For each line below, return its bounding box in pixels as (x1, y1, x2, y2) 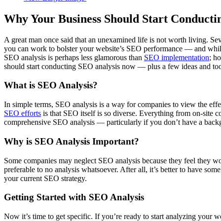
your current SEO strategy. (4, 174, 87, 183)
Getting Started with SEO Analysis (4, 192, 144, 203)
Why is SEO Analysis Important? (4, 136, 139, 147)
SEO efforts (4, 109, 41, 118)
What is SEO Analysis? (4, 80, 98, 91)
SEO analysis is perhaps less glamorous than (4, 53, 144, 62)
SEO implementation (144, 53, 209, 62)
